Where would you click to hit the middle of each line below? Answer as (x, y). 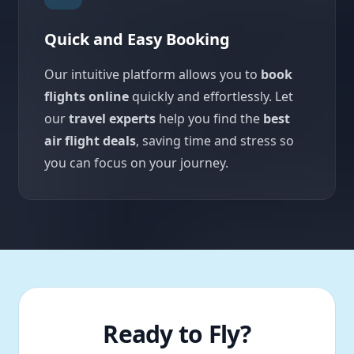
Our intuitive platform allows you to (153, 74)
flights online (87, 96)
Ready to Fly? (177, 333)
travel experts (112, 118)
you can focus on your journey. (136, 162)
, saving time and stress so (215, 140)
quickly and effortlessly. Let (211, 96)
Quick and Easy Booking (137, 39)
